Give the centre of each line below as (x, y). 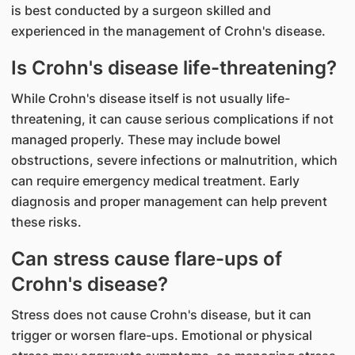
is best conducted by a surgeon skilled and (141, 10)
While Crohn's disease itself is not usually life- (150, 98)
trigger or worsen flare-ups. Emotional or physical (161, 335)
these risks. (46, 222)
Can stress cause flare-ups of (146, 259)
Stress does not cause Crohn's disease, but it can (161, 315)
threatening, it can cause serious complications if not (172, 119)
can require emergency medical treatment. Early (155, 181)
